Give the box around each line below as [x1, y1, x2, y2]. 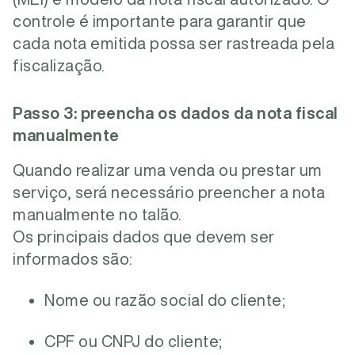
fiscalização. [13, 57, 105, 74]
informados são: [13, 250, 133, 267]
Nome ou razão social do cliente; [44, 292, 285, 308]
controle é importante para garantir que [13, 13, 307, 29]
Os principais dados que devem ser [13, 228, 275, 245]
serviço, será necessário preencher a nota [13, 184, 326, 200]
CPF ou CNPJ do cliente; [44, 333, 223, 349]
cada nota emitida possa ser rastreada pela [13, 35, 334, 52]
